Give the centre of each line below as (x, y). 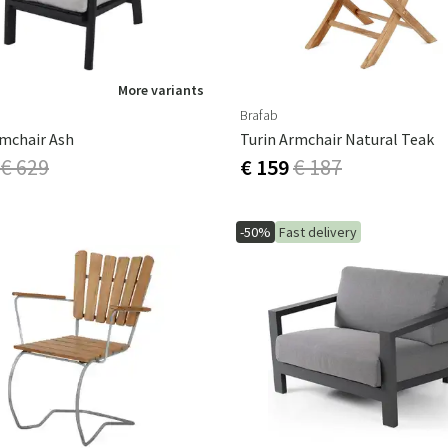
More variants (161, 90)
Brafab (259, 115)
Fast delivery (318, 232)
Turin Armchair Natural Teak (337, 139)
